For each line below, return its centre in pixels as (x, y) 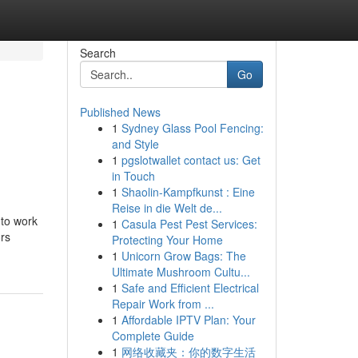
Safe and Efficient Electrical (190, 288)
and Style (135, 144)
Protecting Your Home (167, 240)
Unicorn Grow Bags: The (183, 256)
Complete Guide (153, 336)
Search (97, 53)
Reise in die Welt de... (167, 208)
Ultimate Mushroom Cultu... (181, 272)
